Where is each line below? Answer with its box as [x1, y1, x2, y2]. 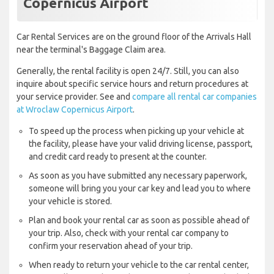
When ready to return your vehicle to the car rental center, [29, 260, 249, 270]
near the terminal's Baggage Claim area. [17, 45, 166, 55]
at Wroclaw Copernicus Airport [17, 105, 133, 115]
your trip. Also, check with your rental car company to [29, 228, 229, 239]
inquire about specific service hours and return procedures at [17, 79, 248, 89]
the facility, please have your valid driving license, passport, [29, 139, 253, 149]
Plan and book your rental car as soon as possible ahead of [29, 215, 250, 226]
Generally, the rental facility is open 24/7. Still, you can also [17, 66, 239, 76]
